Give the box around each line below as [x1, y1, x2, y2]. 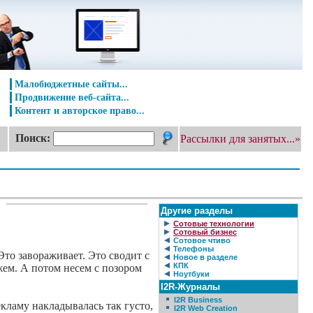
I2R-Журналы [161, 282, 220, 292]
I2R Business [174, 296, 222, 304]
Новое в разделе [173, 253, 238, 261]
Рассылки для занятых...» [180, 133, 300, 145]
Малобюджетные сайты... [15, 78, 128, 89]
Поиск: [15, 132, 50, 144]
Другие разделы [161, 205, 233, 216]
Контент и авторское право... [15, 105, 145, 116]
